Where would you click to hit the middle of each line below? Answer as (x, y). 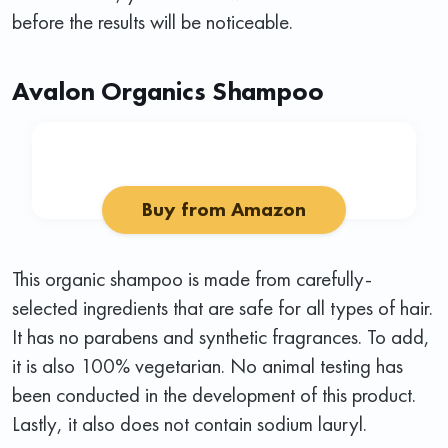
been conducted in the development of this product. (214, 394)
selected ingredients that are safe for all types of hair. (222, 307)
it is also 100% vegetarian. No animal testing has (207, 365)
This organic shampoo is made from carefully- (192, 278)
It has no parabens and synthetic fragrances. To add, (221, 336)
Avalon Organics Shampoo (168, 90)
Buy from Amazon (224, 209)
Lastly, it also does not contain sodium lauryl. (189, 423)
